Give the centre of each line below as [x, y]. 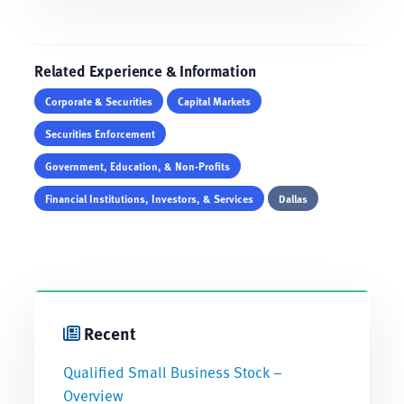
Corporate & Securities [98, 101]
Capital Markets [214, 101]
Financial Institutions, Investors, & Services [149, 198]
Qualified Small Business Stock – [172, 372]
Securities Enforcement [100, 133]
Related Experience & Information [145, 70]
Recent [108, 332]
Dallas [293, 198]
